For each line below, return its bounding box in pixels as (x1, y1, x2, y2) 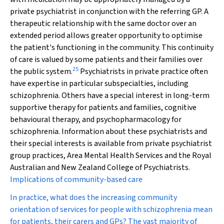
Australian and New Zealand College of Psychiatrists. (10, 162, 190, 173)
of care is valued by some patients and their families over (10, 54, 202, 65)
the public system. (10, 66, 72, 77)
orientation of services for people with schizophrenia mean (10, 204, 212, 215)
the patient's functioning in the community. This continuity (10, 42, 213, 53)
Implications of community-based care (10, 174, 142, 185)
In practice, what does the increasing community (10, 192, 177, 203)
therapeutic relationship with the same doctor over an (10, 18, 196, 29)
